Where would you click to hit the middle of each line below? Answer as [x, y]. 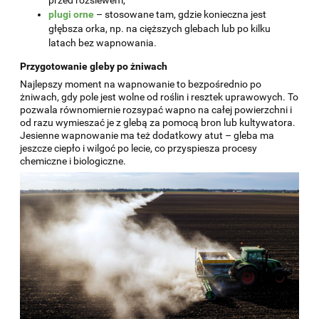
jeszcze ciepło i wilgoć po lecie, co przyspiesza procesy [138, 148]
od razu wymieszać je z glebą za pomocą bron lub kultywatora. [158, 122]
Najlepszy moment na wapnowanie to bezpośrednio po [141, 84]
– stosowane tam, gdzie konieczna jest [180, 14]
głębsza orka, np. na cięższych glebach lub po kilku [159, 28]
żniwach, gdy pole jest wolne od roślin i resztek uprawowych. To [159, 96]
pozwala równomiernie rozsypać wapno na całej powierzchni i [156, 109]
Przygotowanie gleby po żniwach [94, 66]
